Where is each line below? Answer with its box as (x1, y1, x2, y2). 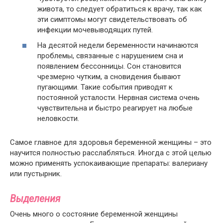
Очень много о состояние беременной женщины (10, 210, 178, 219)
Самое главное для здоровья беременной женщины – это (10, 138, 212, 147)
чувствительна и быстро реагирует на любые (37, 104, 193, 112)
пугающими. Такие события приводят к (37, 83, 173, 92)
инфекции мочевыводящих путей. (37, 25, 153, 34)
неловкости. (37, 114, 79, 123)
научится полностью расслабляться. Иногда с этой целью (10, 148, 212, 157)
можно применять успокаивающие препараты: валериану (10, 159, 208, 168)
